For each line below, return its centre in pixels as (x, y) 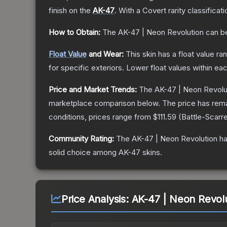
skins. (151, 153)
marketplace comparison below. (104, 103)
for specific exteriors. (86, 68)
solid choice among (84, 153)
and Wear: (105, 54)
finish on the (71, 11)
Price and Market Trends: (93, 90)
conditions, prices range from (101, 117)
